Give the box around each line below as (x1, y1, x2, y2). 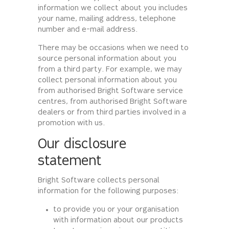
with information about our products (53, 217, 183, 225)
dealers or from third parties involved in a (38, 109, 186, 117)
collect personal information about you (38, 77, 177, 85)
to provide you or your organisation (53, 206, 179, 214)
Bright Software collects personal (38, 177, 159, 185)
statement (38, 155, 101, 169)
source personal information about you (38, 55, 176, 63)
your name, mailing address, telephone (38, 15, 176, 24)
